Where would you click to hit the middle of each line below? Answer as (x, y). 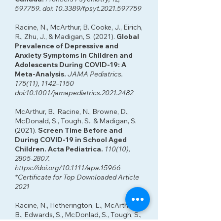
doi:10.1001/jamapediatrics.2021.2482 (74, 93)
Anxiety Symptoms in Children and (74, 55)
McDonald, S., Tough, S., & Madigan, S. (76, 121)
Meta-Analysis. (41, 74)
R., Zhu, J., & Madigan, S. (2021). (66, 37)
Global (128, 37)
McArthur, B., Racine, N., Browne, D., (72, 111)
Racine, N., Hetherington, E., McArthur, (75, 205)
